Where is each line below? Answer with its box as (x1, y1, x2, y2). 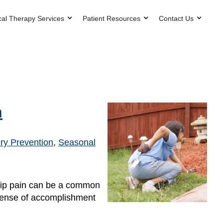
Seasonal (58, 137, 96, 147)
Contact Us (159, 14, 194, 22)
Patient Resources (83, 14, 140, 22)
